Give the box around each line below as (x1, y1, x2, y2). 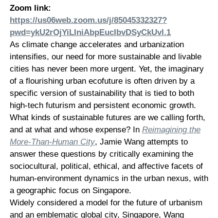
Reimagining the (142, 125, 200, 134)
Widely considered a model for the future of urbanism (10, 198, 202, 207)
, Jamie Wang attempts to (95, 137, 188, 146)
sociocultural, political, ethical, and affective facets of (10, 162, 203, 171)
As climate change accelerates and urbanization (10, 40, 184, 49)
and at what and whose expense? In (10, 125, 142, 134)
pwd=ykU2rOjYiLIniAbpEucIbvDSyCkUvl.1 (10, 28, 171, 37)
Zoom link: (10, 3, 51, 13)
